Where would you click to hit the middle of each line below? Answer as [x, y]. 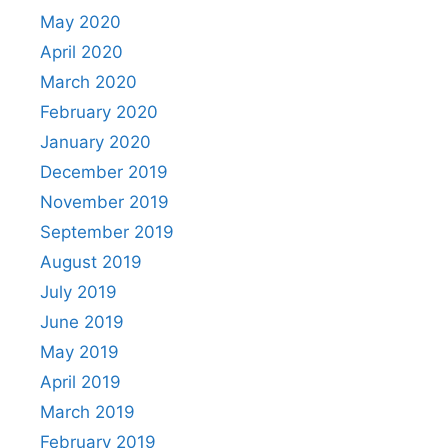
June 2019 [82, 322]
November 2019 [104, 202]
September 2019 [107, 232]
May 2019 [79, 352]
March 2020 [88, 82]
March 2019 [87, 412]
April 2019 [80, 382]
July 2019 [78, 292]
